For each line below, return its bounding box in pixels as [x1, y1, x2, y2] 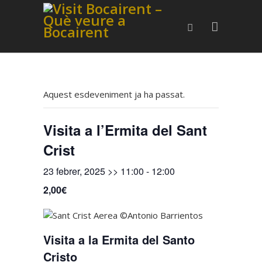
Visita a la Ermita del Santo [43, 231, 195, 248]
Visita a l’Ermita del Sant [43, 120, 207, 140]
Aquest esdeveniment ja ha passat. [43, 88, 185, 100]
